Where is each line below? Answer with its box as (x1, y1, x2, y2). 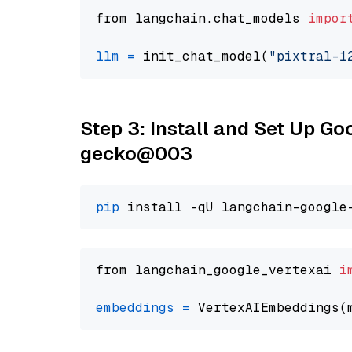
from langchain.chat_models (96, 10, 308, 27)
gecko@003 (80, 141, 192, 166)
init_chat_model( (135, 48, 269, 64)
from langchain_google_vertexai (96, 262, 339, 278)
